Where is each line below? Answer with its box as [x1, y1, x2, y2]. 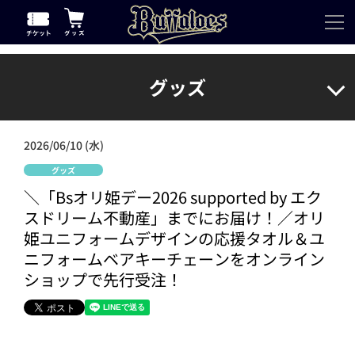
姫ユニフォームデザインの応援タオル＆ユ [24, 227, 325, 250]
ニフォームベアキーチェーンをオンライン [24, 247, 325, 270]
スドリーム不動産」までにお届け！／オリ [24, 206, 325, 229]
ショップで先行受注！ [24, 268, 182, 291]
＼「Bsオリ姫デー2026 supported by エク [24, 185, 322, 208]
